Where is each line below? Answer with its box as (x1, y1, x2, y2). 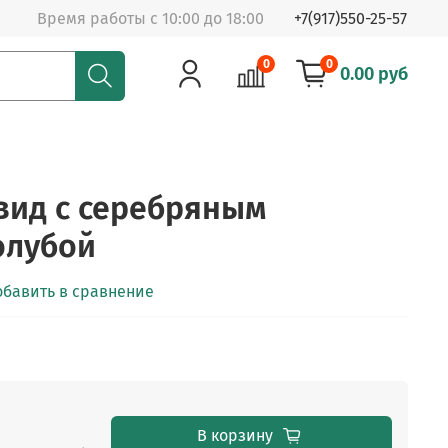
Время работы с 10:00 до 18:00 (37, 8, 264, 28)
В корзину (197, 425, 273, 445)
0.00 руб (340, 63, 408, 86)
